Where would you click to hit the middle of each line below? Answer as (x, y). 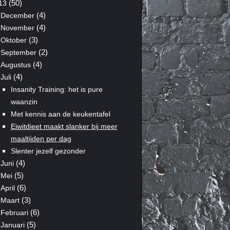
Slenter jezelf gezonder (48, 151)
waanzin (24, 101)
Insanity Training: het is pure (56, 89)
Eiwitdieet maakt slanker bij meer (64, 126)
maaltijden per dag (41, 138)
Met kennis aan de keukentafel (60, 114)
